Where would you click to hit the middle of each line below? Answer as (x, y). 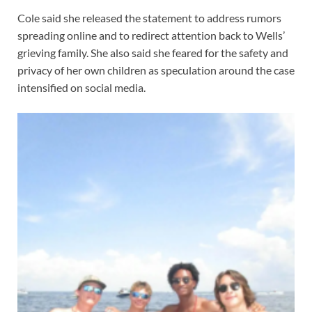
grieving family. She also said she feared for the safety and (153, 53)
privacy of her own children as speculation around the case (156, 70)
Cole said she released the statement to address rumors (149, 18)
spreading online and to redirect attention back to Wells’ (151, 36)
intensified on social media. (81, 88)
